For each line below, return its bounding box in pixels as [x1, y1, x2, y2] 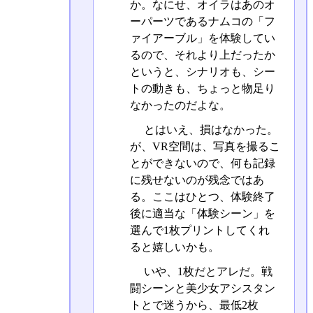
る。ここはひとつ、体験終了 [129, 190, 275, 203]
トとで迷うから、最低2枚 [129, 298, 259, 311]
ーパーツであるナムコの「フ [129, 15, 275, 27]
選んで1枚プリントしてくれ [129, 224, 270, 236]
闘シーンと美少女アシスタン [129, 282, 275, 294]
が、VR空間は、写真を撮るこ [129, 140, 280, 152]
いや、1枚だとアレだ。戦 [140, 265, 272, 277]
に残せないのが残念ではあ [129, 173, 264, 186]
